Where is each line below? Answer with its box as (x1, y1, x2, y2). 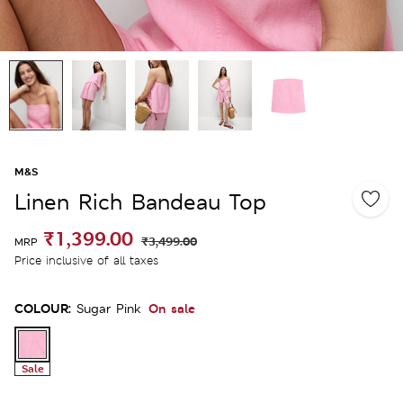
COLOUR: (14, 299, 71, 317)
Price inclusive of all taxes (14, 252, 158, 268)
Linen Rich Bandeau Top (14, 187, 266, 216)
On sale (148, 299, 195, 317)
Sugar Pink (76, 300, 141, 317)
